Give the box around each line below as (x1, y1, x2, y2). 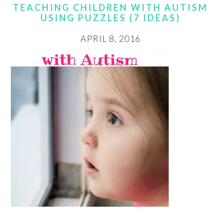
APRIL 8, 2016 (80, 33, 141, 44)
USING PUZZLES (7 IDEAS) (40, 12, 181, 23)
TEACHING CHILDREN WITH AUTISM (13, 2, 208, 13)
